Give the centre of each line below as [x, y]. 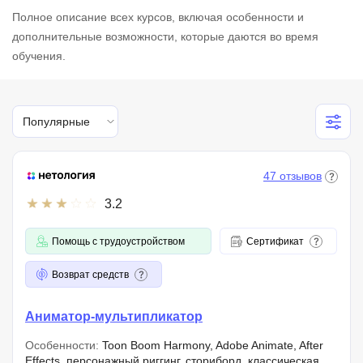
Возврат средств [90, 274]
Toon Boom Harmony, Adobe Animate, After [211, 345]
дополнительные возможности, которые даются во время [165, 36]
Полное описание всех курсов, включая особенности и [158, 17]
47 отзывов [293, 176]
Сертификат [275, 241]
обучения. [39, 56]
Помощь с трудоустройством [118, 241]
